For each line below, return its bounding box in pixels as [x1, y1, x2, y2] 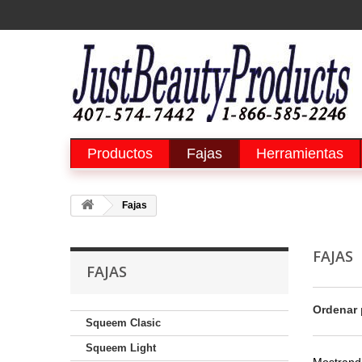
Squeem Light [86, 342, 156, 354]
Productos [87, 145, 153, 162]
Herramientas [256, 145, 343, 162]
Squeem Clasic [86, 317, 161, 329]
